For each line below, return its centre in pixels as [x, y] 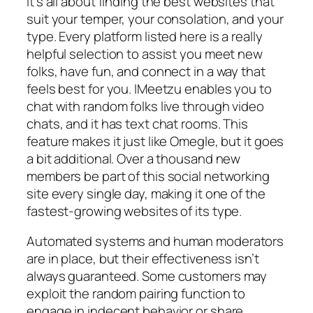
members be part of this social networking [148, 176]
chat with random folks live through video [145, 106]
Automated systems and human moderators [155, 241]
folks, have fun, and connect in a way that [146, 71]
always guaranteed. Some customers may [147, 276]
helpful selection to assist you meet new [145, 53]
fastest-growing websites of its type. [134, 211]
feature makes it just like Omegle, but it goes [155, 141]
